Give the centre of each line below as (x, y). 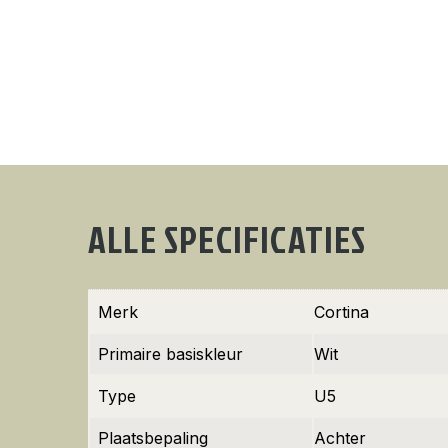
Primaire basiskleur (170, 354)
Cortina (341, 312)
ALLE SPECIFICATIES (227, 239)
